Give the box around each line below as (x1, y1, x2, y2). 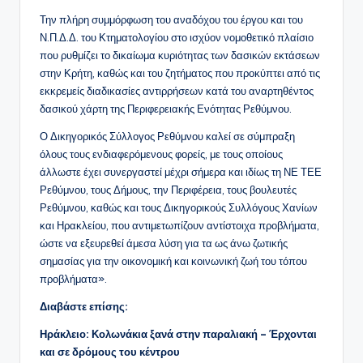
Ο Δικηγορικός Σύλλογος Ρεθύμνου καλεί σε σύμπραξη (40, 130, 295, 143)
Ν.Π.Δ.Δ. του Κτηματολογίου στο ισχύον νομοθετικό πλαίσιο (40, 31, 314, 45)
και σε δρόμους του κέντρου (40, 345, 180, 359)
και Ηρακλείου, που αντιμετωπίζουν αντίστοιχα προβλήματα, (40, 219, 319, 233)
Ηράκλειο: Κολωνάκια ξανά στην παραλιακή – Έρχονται (40, 327, 317, 341)
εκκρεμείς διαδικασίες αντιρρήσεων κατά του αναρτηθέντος (40, 84, 314, 98)
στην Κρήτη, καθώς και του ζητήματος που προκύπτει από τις (40, 66, 320, 80)
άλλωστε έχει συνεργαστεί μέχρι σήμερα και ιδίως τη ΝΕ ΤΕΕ (40, 165, 322, 179)
